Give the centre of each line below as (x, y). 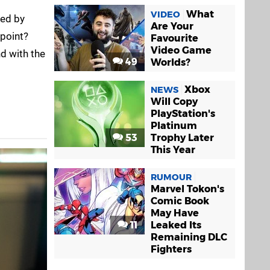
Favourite (174, 38)
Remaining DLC (189, 237)
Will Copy (174, 101)
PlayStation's (183, 113)
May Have (175, 213)
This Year (173, 149)
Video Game (181, 50)
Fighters (171, 249)
